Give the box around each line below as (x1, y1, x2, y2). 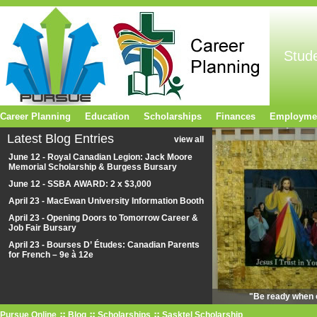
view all (174, 134, 204, 144)
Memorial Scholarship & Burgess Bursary (8, 162, 177, 172)
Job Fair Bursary (8, 223, 76, 233)
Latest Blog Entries (7, 132, 114, 146)
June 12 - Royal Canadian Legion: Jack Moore (8, 152, 192, 162)
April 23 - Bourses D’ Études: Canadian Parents (8, 240, 200, 250)
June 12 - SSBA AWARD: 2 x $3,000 (8, 179, 151, 189)
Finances (216, 111, 255, 122)
